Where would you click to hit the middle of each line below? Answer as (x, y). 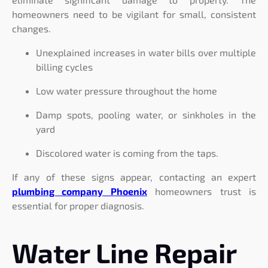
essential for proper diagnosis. (78, 205)
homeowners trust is (202, 191)
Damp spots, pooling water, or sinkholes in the (146, 114)
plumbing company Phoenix (80, 191)
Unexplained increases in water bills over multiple (146, 52)
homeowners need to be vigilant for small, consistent (134, 14)
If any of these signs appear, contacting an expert (134, 176)
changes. (31, 28)
